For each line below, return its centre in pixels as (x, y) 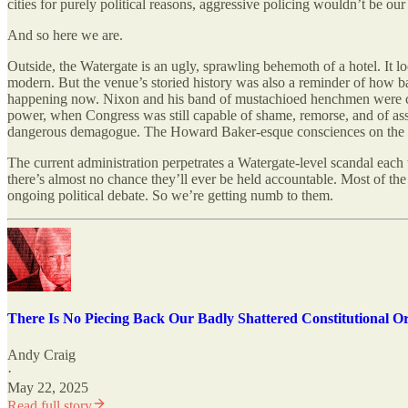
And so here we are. (65, 36)
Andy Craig (41, 354)
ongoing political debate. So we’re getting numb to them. (170, 196)
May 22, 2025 (48, 387)
